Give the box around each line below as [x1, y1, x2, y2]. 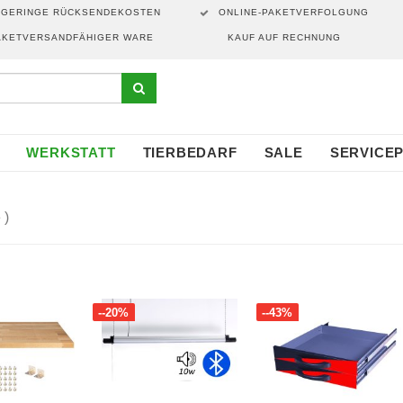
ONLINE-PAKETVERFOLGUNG [218, 7, 369, 17]
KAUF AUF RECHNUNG [227, 32, 341, 42]
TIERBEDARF [142, 145, 237, 160]
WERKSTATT [26, 145, 116, 160]
